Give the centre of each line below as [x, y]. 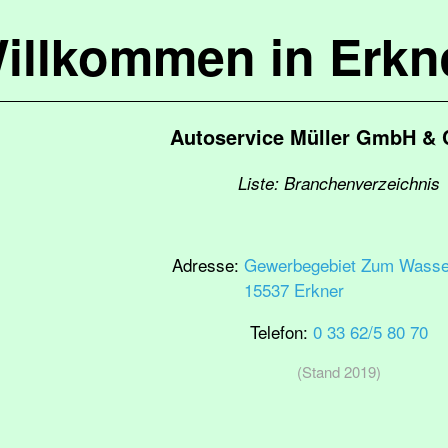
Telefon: [281, 331]
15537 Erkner [293, 289]
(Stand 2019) [339, 371]
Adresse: [207, 264]
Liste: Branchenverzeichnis [339, 183]
